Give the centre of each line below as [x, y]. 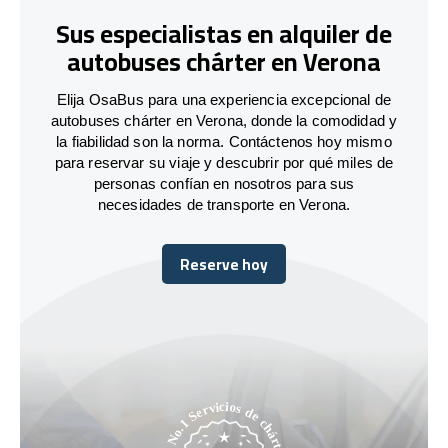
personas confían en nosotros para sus [224, 183]
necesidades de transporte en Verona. [224, 204]
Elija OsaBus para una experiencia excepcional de [224, 99]
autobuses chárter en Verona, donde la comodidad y [224, 120]
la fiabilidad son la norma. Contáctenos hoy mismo [224, 141]
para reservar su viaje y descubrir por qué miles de [224, 162]
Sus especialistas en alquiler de [224, 34]
